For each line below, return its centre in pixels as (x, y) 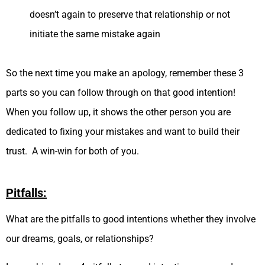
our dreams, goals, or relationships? (82, 239)
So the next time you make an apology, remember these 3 (125, 73)
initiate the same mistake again (95, 34)
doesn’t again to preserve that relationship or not (130, 15)
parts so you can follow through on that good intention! (122, 93)
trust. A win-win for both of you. (72, 151)
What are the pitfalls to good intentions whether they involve (131, 219)
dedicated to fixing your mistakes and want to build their (123, 132)
